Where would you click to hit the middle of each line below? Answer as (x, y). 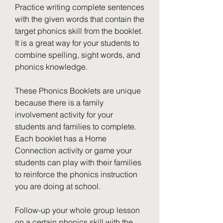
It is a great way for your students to (77, 43)
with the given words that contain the (80, 19)
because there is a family (59, 103)
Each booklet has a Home (61, 138)
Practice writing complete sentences (80, 7)
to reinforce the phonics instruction (76, 174)
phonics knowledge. (51, 67)
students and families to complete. (76, 126)
